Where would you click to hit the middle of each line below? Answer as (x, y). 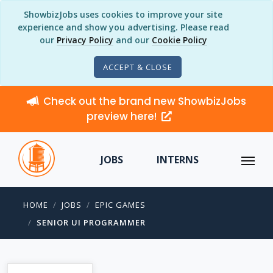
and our (132, 40)
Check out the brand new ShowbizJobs (145, 101)
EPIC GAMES (120, 205)
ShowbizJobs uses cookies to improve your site (123, 14)
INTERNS (177, 160)
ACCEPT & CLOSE (138, 67)
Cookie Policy (179, 40)
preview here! (123, 116)
